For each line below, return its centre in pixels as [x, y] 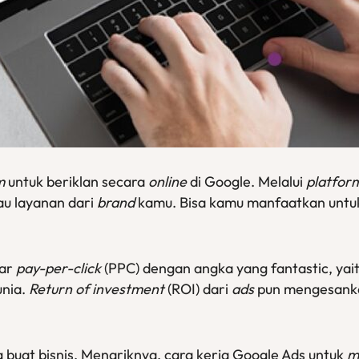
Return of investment [97, 289]
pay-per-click [58, 268]
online [167, 182]
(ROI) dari [198, 289]
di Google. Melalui [246, 182]
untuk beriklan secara [77, 182]
